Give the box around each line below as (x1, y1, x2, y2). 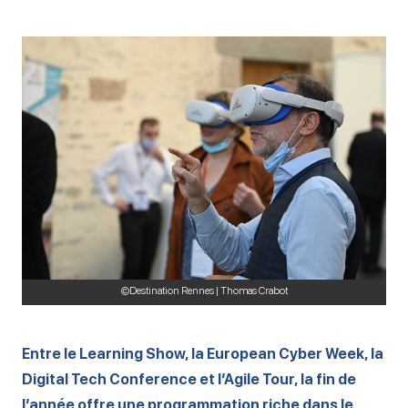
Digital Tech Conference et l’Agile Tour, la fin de (22, 370, 356, 388)
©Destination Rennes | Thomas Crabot (120, 283, 288, 297)
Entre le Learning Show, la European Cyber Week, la (22, 344, 383, 362)
